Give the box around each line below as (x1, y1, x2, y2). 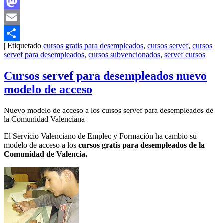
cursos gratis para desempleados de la (78, 141, 205, 150)
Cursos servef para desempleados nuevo (4, 69, 207, 83)
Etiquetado (7, 41, 41, 50)
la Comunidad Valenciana (4, 115, 85, 124)
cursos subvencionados (88, 50, 160, 59)
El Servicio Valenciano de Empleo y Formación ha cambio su (4, 132, 197, 141)
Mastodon (4, 13, 35, 22)
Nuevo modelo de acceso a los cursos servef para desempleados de (4, 106, 213, 115)
